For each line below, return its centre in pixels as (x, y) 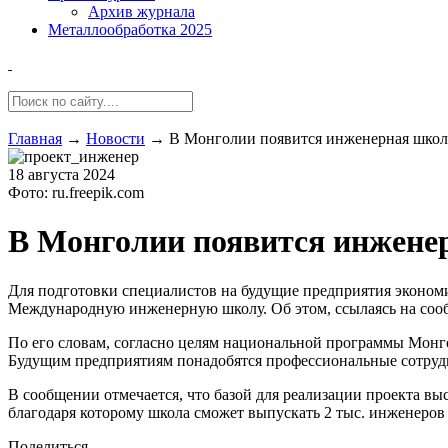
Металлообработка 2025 (130, 29)
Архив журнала (141, 11)
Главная (35, 138)
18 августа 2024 (61, 174)
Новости (115, 138)
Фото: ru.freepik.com (76, 192)
